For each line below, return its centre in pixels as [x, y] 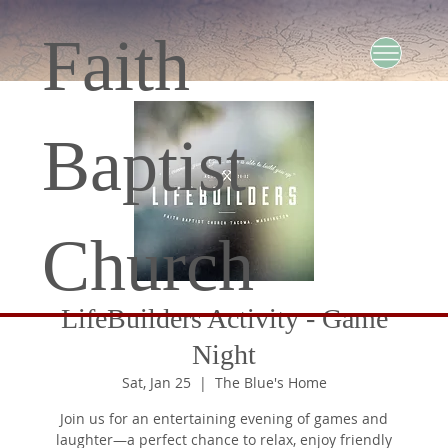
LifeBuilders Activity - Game [224, 319]
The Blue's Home [270, 383]
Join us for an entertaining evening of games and [224, 419]
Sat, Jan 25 [156, 383]
